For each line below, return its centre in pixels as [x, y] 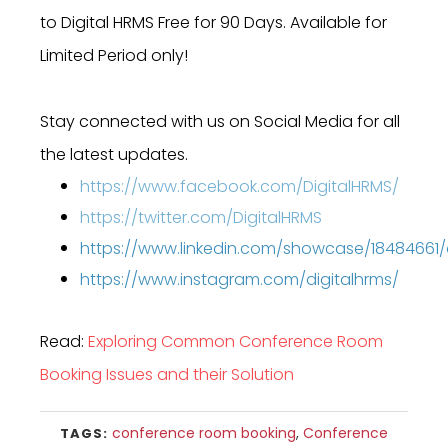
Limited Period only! [114, 56]
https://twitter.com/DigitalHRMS [201, 218]
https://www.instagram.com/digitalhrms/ [239, 280]
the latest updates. [114, 155]
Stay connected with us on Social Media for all [220, 122]
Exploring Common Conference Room [235, 342]
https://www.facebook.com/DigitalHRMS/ [239, 187]
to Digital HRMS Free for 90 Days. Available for [213, 23]
